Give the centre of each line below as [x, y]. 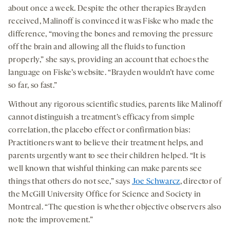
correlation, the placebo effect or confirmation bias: [99, 130]
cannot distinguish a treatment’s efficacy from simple [101, 117]
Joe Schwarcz [156, 181]
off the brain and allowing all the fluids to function [97, 47]
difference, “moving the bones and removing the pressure [111, 34]
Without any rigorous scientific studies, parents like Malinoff [115, 104]
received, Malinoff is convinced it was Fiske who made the [111, 21]
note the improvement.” [51, 220]
